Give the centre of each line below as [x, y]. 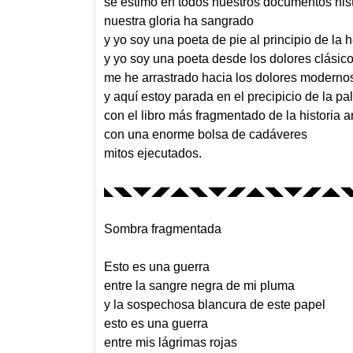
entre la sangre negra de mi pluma [199, 285]
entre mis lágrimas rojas [171, 342]
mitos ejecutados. [153, 153]
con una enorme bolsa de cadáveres [207, 134]
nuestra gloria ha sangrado [179, 20]
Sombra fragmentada [163, 229]
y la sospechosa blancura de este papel [215, 304]
